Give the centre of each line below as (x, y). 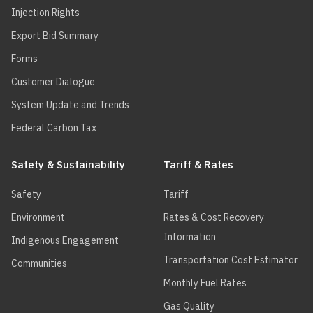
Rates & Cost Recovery (214, 217)
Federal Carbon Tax (54, 128)
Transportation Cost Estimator (231, 260)
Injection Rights (45, 13)
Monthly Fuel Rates (205, 283)
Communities (39, 263)
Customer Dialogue (53, 82)
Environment (38, 217)
